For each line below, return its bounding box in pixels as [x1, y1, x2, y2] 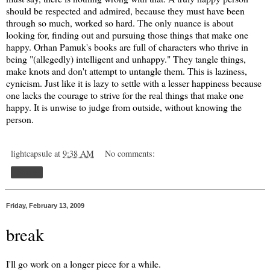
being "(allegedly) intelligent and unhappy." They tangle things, [6, 52, 246, 65]
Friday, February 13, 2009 [6, 201, 84, 209]
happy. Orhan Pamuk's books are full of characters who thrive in [6, 40, 248, 53]
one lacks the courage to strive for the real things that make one [6, 88, 243, 101]
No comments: [105, 147, 155, 159]
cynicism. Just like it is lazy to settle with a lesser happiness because [6, 76, 262, 89]
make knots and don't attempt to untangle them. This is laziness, [6, 64, 247, 77]
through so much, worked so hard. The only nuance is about [6, 16, 233, 29]
